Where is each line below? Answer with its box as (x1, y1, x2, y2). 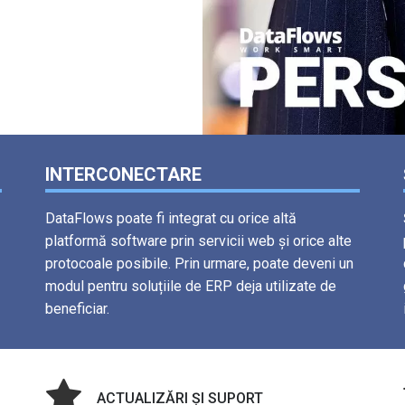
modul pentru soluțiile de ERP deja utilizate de (44, 278, 336, 296)
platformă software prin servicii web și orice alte (44, 232, 352, 250)
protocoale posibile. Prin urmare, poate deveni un (44, 255, 353, 273)
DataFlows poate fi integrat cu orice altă (44, 210, 297, 228)
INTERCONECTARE (44, 164, 202, 186)
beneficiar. (44, 300, 109, 318)
